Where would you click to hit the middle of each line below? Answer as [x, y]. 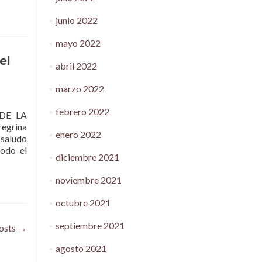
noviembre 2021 [88, 180]
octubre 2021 [83, 203]
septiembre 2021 [90, 225]
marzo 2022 [80, 89]
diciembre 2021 [87, 157]
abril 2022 [76, 66]
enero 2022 [78, 134]
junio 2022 [76, 20]
